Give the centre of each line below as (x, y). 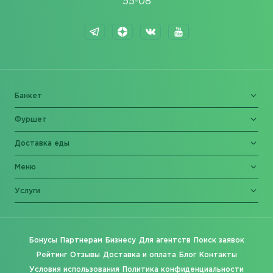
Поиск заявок (219, 240)
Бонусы (43, 240)
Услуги (27, 191)
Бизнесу (120, 240)
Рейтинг (51, 255)
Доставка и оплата (139, 255)
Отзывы (85, 255)
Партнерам (81, 240)
